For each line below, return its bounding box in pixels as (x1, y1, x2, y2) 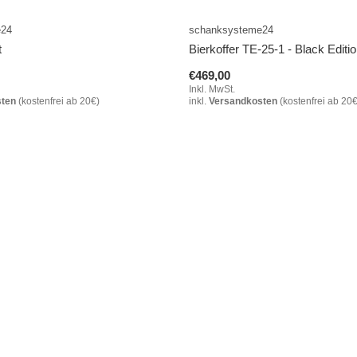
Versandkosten (208, 96, 277, 108)
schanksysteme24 (188, 24, 273, 37)
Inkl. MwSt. (188, 84, 235, 96)
